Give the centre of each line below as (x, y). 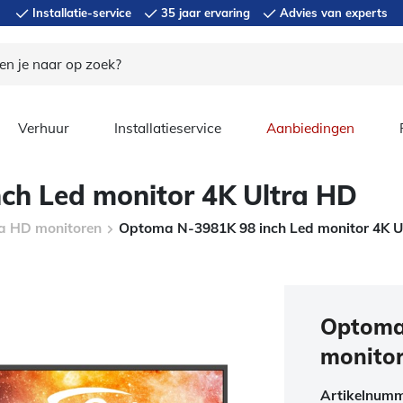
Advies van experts (332, 13)
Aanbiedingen (310, 128)
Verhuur (44, 128)
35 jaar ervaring (204, 13)
